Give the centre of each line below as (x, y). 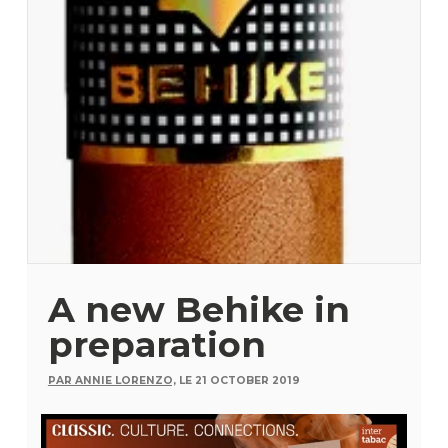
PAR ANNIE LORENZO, (111, 380)
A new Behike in (198, 309)
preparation (156, 344)
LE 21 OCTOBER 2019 (240, 380)
